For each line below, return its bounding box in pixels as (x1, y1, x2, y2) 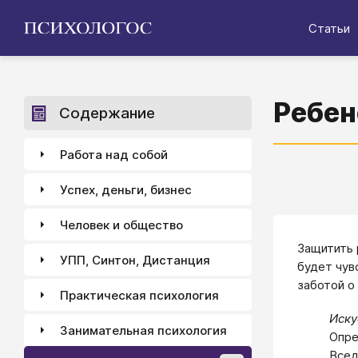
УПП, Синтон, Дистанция (60, 252, 210, 268)
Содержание (59, 104, 155, 122)
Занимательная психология (60, 322, 227, 338)
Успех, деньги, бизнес (60, 181, 192, 197)
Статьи (308, 20, 350, 36)
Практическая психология (60, 287, 219, 303)
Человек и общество (60, 217, 183, 233)
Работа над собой (60, 146, 168, 162)
